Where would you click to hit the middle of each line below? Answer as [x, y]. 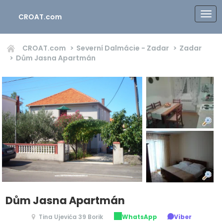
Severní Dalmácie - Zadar [122, 48]
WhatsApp [139, 217]
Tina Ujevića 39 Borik [71, 217]
